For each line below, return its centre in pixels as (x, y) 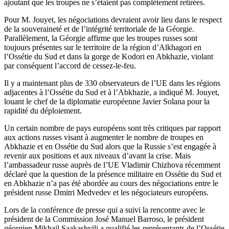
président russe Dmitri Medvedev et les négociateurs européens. (107, 193)
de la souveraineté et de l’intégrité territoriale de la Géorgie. (99, 29)
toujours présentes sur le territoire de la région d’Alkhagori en (103, 48)
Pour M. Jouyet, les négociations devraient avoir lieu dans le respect (113, 20)
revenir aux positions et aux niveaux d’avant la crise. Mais (97, 156)
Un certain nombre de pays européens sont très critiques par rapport (112, 128)
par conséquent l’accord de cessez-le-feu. (71, 66)
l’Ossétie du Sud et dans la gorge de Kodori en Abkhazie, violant (109, 57)
